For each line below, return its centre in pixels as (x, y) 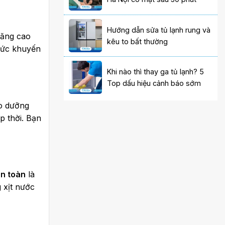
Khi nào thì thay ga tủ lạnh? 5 (156, 71)
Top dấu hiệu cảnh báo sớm (154, 83)
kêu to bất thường (138, 41)
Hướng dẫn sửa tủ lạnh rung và (159, 30)
